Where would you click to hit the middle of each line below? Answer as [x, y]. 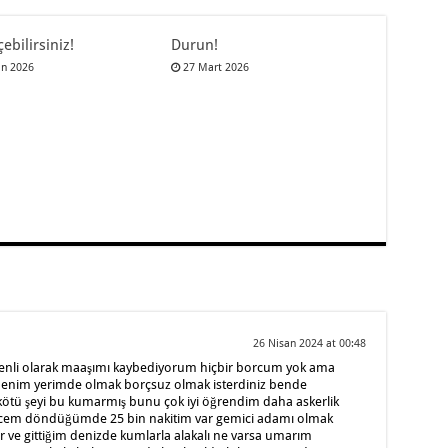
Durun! [195, 44]
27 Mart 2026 [216, 67]
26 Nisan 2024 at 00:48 [309, 344]
